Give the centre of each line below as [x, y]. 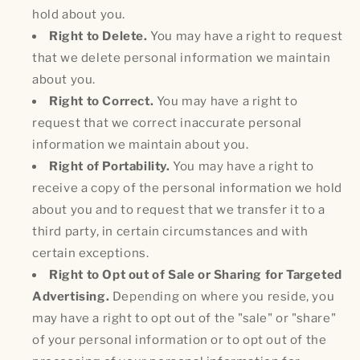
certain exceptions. [91, 253]
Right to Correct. [102, 101]
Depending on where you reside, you [222, 296]
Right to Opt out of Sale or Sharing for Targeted [196, 274]
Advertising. [71, 296]
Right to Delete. [98, 36]
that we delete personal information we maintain [182, 57]
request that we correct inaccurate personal [167, 123]
